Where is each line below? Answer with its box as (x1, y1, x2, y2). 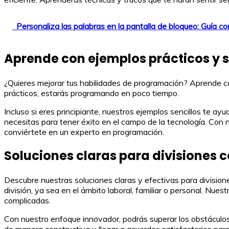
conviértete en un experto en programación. (4, 126, 164, 137)
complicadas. (4, 195, 51, 206)
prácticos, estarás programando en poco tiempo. (4, 87, 179, 98)
